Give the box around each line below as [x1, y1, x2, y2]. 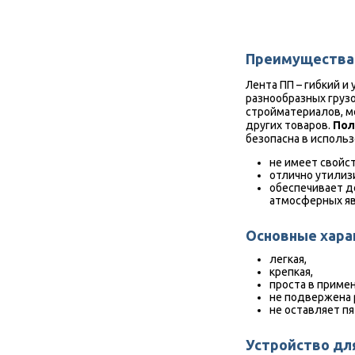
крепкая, [269, 265, 313, 278]
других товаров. [246, 119, 333, 132]
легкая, [269, 253, 307, 265]
